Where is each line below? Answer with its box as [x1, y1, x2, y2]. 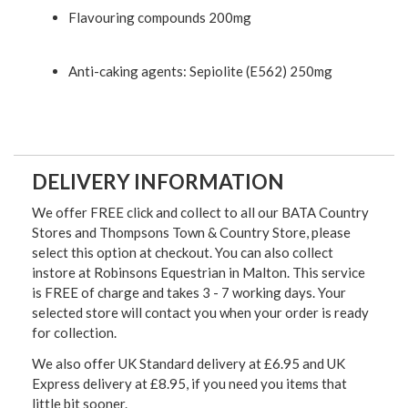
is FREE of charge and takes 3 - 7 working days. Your [32, 284, 346, 301]
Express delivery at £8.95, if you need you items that [32, 375, 347, 393]
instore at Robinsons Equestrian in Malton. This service [32, 264, 365, 281]
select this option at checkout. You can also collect [32, 244, 333, 261]
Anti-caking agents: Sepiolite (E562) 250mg [68, 62, 332, 79]
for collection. [32, 324, 117, 342]
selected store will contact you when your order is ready [32, 304, 369, 321]
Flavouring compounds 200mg [68, 8, 251, 25]
